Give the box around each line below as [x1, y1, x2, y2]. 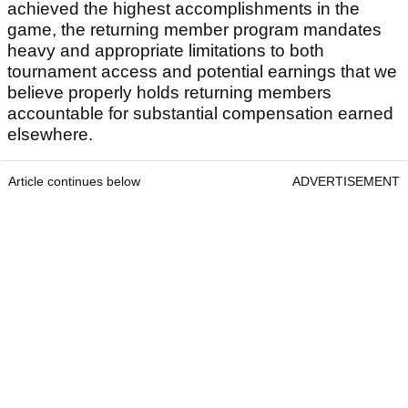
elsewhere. [7, 125, 97, 145]
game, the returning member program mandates [7, 20, 382, 40]
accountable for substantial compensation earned [7, 104, 393, 124]
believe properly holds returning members [7, 83, 331, 103]
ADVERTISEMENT [292, 174, 400, 189]
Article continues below [8, 174, 140, 189]
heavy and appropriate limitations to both [7, 41, 324, 61]
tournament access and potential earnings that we [7, 62, 397, 82]
